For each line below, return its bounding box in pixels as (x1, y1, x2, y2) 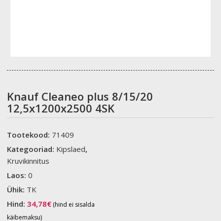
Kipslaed (56, 144, 86, 154)
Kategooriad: (7, 144, 57, 154)
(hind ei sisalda (51, 200, 95, 209)
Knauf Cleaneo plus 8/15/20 (7, 89, 153, 104)
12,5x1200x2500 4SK (7, 101, 115, 116)
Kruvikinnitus (7, 156, 50, 166)
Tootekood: (7, 130, 52, 140)
